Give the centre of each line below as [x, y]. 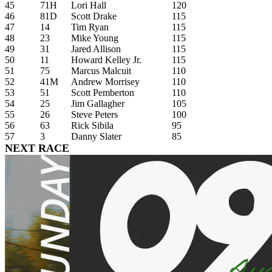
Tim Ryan [90, 27]
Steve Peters [94, 114]
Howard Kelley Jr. [106, 59]
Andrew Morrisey [105, 81]
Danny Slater [96, 136]
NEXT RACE [37, 148]
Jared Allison [96, 49]
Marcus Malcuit [101, 70]
